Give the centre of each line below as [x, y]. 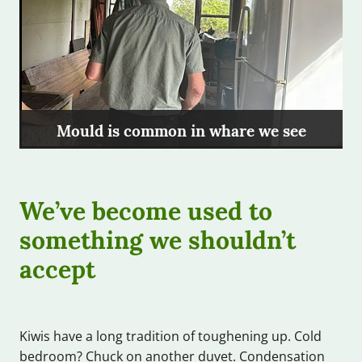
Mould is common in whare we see [181, 130]
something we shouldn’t [158, 238]
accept [57, 267]
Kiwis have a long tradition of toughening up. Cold [170, 337]
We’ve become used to [146, 209]
